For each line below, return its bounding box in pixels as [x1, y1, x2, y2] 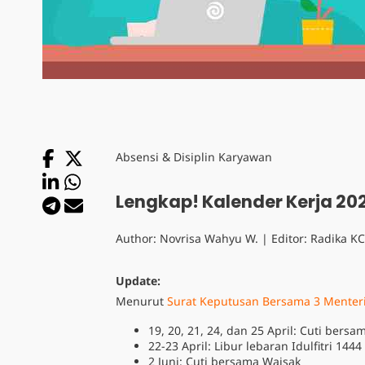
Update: [116, 273, 161, 288]
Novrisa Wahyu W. [160, 231, 258, 246]
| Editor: [258, 231, 310, 246]
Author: [116, 231, 160, 246]
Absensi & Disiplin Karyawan [116, 149, 272, 165]
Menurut [116, 293, 167, 309]
